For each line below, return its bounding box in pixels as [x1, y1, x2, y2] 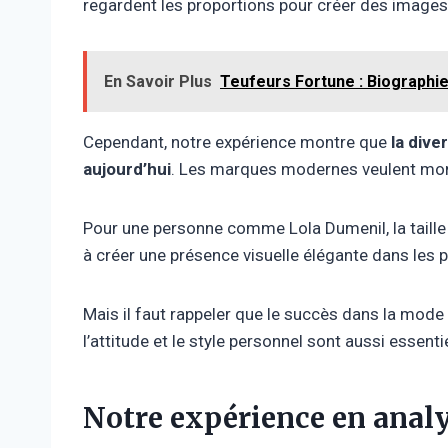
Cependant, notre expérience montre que [83, 131, 391, 152]
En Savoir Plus [104, 71, 212, 91]
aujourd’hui [83, 158, 171, 179]
